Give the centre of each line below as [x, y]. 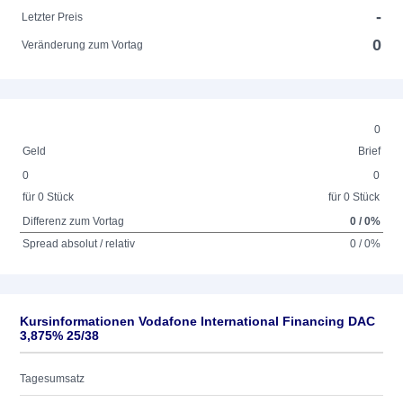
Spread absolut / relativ [79, 244]
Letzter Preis [53, 17]
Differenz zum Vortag [74, 221]
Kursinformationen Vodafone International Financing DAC [197, 321]
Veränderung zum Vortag [83, 45]
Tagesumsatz [52, 379]
